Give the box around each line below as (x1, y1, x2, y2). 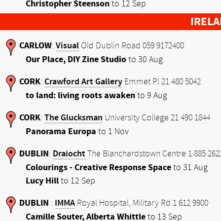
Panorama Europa (26, 126, 96, 137)
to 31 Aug (171, 162, 208, 173)
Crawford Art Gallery (44, 76, 122, 87)
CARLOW (19, 40, 52, 51)
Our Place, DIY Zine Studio (26, 54, 126, 65)
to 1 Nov (96, 126, 129, 137)
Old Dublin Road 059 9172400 (79, 41, 184, 51)
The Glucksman (44, 112, 103, 123)
